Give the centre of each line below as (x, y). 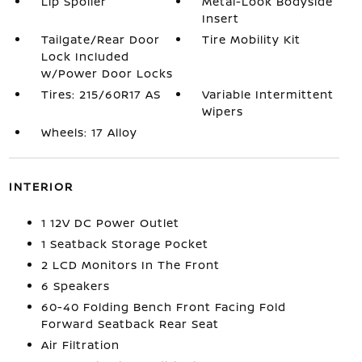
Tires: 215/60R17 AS (101, 94)
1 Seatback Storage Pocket (124, 244)
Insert (221, 18)
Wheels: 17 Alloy (89, 132)
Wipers (223, 111)
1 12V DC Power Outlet (110, 223)
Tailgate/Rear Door (100, 39)
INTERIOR (41, 186)
